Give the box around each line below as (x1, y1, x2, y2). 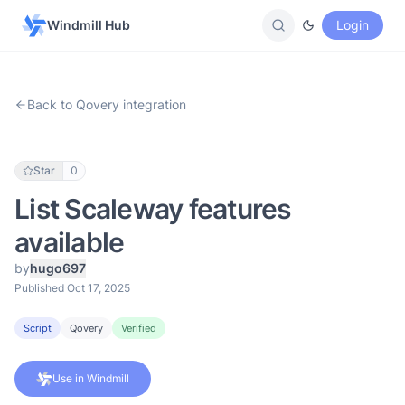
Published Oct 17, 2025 (14, 281, 130, 295)
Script (24, 322, 52, 334)
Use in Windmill (52, 372, 129, 385)
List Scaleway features (14, 193, 291, 225)
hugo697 (30, 260, 86, 276)
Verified (121, 322, 156, 334)
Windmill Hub (47, 17, 130, 33)
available (14, 226, 125, 259)
